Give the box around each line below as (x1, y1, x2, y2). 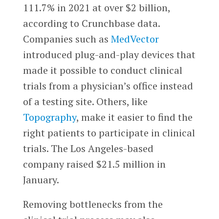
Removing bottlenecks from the (22, 197, 163, 211)
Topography (22, 110, 76, 124)
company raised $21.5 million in (22, 157, 166, 171)
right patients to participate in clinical (22, 126, 195, 139)
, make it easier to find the (76, 110, 193, 124)
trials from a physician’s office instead (22, 79, 193, 92)
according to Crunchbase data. (22, 16, 160, 30)
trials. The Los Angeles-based (22, 141, 153, 155)
